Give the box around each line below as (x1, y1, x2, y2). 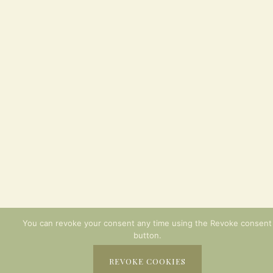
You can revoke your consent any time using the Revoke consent (23, 218, 272, 228)
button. (133, 230, 161, 240)
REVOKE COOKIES (108, 256, 186, 266)
